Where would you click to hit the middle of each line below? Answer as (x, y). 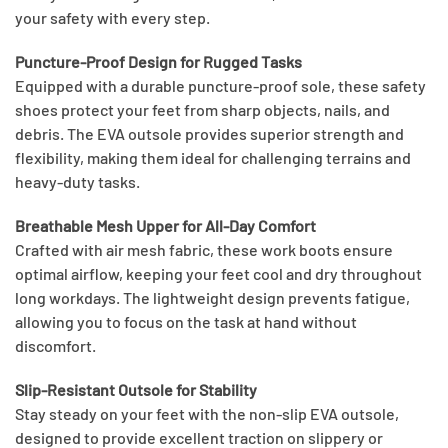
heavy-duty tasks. (77, 182)
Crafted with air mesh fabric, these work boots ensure (204, 250)
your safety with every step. (112, 18)
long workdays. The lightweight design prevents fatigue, (212, 298)
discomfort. (55, 346)
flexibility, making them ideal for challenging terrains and (213, 158)
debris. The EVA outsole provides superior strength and (209, 134)
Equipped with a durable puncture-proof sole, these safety (220, 86)
